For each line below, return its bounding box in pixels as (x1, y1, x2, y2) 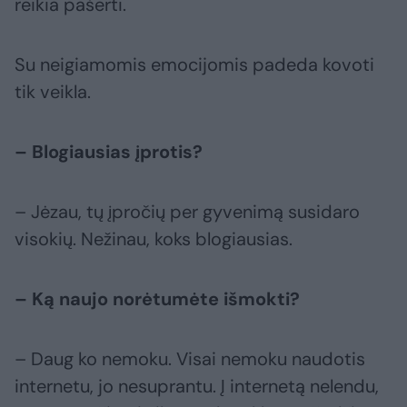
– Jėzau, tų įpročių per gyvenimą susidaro (15, 200, 360, 224)
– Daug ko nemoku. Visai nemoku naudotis (15, 347, 365, 372)
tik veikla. (15, 80, 91, 104)
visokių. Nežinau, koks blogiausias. (15, 227, 293, 252)
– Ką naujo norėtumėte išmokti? (15, 287, 300, 312)
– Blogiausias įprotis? (15, 140, 203, 164)
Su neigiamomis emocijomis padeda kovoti (15, 53, 374, 77)
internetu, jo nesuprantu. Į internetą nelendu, (15, 374, 379, 399)
